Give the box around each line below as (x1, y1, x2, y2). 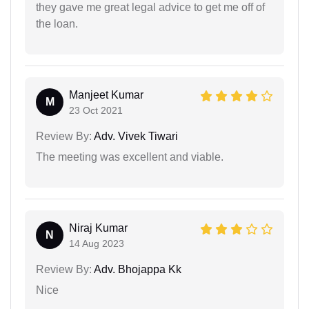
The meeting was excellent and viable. (36, 151, 223, 163)
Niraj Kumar (69, 222, 128, 235)
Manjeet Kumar (69, 89, 143, 101)
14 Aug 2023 (69, 238, 124, 250)
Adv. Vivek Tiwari (92, 130, 178, 143)
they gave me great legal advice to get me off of (36, 1, 265, 14)
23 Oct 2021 (69, 105, 123, 117)
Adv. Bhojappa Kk (92, 263, 181, 276)
